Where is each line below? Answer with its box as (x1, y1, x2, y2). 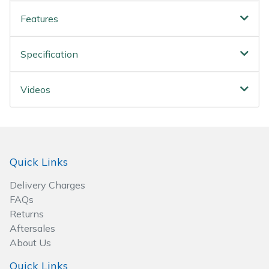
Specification (20, 48, 78, 61)
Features (20, 13, 58, 25)
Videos (20, 83, 50, 96)
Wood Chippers (12, 5, 81, 17)
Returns (10, 208, 44, 220)
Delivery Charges (10, 179, 85, 192)
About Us (10, 237, 51, 249)
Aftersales (10, 222, 55, 235)
